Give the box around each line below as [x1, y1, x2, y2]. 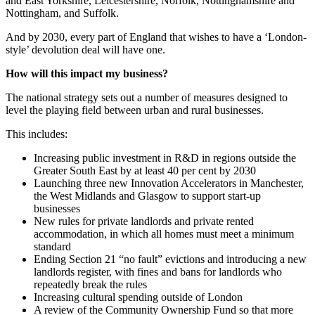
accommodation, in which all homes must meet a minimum [34, 227, 294, 240]
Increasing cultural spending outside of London [34, 290, 243, 303]
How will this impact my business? [6, 67, 168, 79]
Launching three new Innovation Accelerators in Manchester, [34, 176, 304, 189]
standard [34, 240, 71, 252]
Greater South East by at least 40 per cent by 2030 [34, 164, 256, 176]
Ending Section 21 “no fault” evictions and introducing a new [34, 252, 307, 265]
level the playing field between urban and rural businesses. [6, 103, 264, 116]
